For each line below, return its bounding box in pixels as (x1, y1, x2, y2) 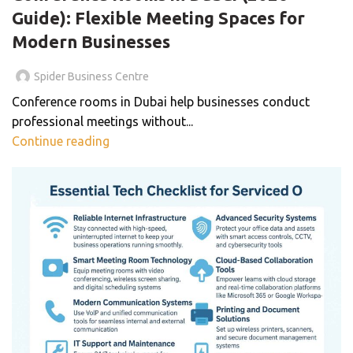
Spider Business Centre (34, 70, 149, 84)
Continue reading (12, 134, 110, 149)
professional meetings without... (12, 114, 193, 129)
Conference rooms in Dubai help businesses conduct (12, 95, 310, 110)
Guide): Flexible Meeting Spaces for (12, 8, 305, 28)
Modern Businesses (12, 32, 170, 52)
